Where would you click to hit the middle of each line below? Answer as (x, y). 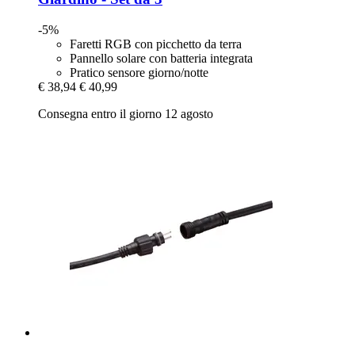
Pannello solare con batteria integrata (161, 59)
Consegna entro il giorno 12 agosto (126, 114)
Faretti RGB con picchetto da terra (156, 44)
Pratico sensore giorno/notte (139, 73)
